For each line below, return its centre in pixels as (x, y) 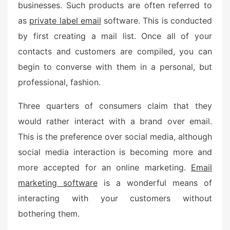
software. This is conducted (157, 21)
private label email (65, 21)
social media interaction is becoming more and (115, 152)
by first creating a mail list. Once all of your (115, 36)
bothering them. (49, 214)
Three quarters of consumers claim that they (115, 106)
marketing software (58, 183)
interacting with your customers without (115, 198)
